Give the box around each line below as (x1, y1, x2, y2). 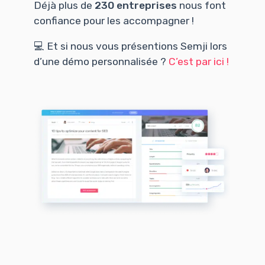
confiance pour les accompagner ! (33, 14, 194, 27)
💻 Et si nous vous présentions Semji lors (33, 40, 227, 53)
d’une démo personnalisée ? (33, 56, 169, 68)
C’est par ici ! (168, 56, 229, 68)
